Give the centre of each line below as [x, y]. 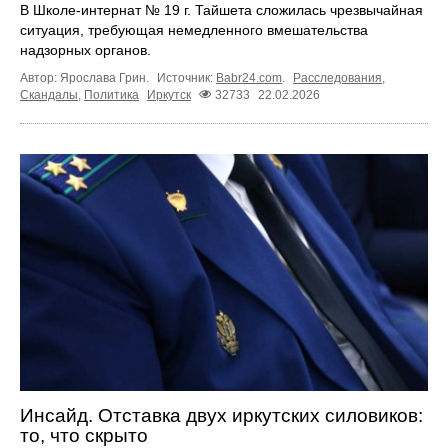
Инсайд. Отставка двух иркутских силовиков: [221, 415]
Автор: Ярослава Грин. [86, 77]
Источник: [186, 77]
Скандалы [49, 94]
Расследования [337, 77]
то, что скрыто [84, 435]
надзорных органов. [85, 49]
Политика [111, 94]
